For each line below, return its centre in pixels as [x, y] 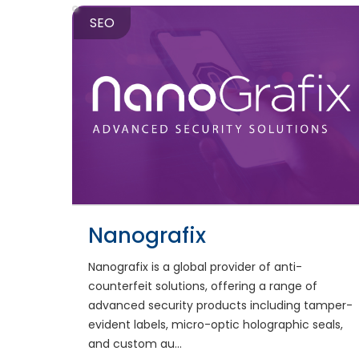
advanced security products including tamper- [220, 305]
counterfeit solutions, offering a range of [203, 286]
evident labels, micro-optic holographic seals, [216, 324]
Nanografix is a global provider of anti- [195, 266]
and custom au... [135, 343]
